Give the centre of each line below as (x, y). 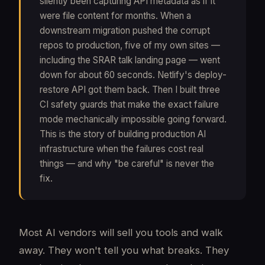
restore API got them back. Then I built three (130, 90)
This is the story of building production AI (123, 134)
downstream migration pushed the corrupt (125, 30)
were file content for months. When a (115, 16)
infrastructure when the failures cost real (122, 149)
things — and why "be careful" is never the (127, 164)
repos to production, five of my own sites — (130, 45)
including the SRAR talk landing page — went (130, 60)
